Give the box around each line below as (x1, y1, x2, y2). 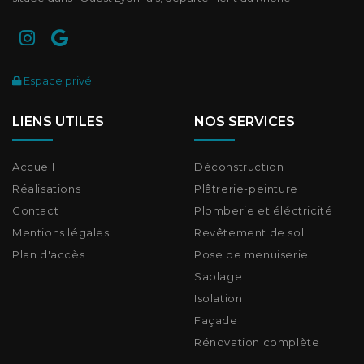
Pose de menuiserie (194, 248, 309, 261)
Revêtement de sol (194, 226, 305, 239)
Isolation (194, 292, 243, 305)
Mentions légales (12, 226, 110, 239)
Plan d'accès (12, 248, 85, 261)
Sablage (194, 270, 243, 283)
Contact (12, 204, 59, 217)
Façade (194, 314, 238, 327)
